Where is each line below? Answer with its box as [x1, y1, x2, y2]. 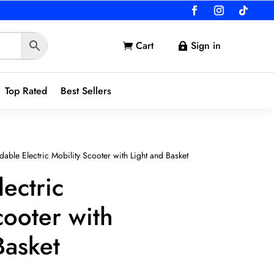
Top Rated [5, 83, 47, 98]
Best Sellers [61, 83, 111, 98]
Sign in [191, 38, 221, 53]
